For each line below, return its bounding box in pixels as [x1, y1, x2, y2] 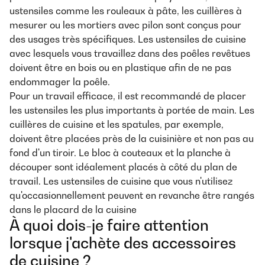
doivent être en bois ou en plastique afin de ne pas [9, 62, 231, 73]
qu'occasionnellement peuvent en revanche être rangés [9, 189, 254, 201]
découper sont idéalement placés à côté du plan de [9, 161, 237, 173]
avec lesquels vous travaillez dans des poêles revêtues [9, 47, 250, 59]
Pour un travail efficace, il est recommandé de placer [9, 90, 246, 102]
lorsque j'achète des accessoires [9, 234, 236, 252]
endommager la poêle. [9, 76, 110, 88]
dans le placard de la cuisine [9, 203, 137, 215]
